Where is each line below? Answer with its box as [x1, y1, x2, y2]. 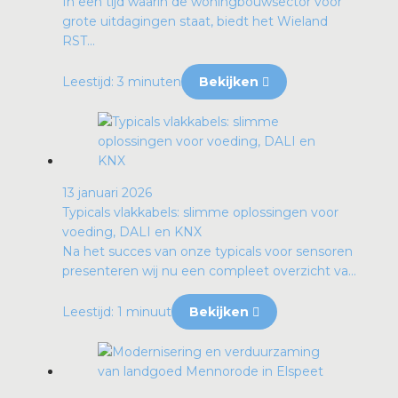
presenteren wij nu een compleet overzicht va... [62, 263, 356, 280]
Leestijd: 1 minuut [62, 304, 171, 321]
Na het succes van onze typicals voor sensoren [62, 243, 353, 260]
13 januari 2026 [62, 185, 152, 202]
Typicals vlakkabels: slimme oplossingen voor [62, 204, 338, 221]
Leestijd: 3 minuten [62, 74, 181, 91]
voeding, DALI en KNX [62, 224, 202, 241]
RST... [62, 33, 95, 50]
